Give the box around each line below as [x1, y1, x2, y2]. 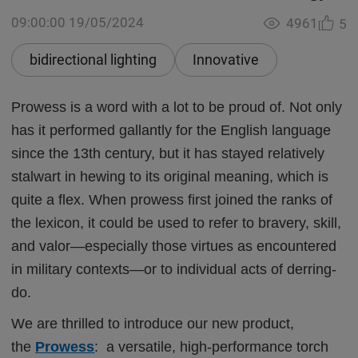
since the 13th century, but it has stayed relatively [11, 145, 325, 161]
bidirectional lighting [29, 51, 157, 69]
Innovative [193, 51, 260, 69]
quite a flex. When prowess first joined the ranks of [11, 191, 333, 208]
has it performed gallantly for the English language [11, 121, 332, 138]
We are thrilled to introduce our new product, [11, 315, 295, 332]
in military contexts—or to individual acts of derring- [11, 261, 337, 277]
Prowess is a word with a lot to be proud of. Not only [11, 98, 343, 115]
